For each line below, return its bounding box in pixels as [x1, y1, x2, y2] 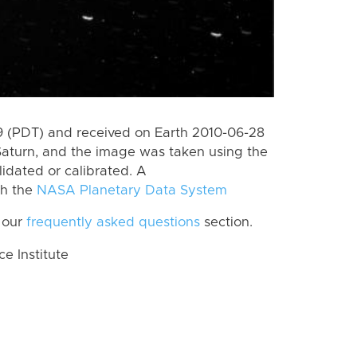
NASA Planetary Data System [37, 183, 227, 197]
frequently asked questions [26, 216, 200, 229]
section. [200, 216, 253, 229]
